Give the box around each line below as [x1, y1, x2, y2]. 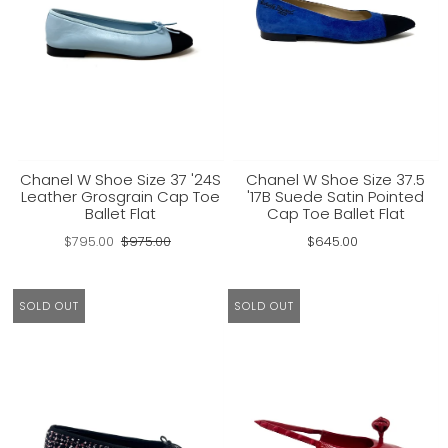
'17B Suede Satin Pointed [247, 186, 425, 207]
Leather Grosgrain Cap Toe [21, 186, 221, 207]
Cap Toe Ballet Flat [266, 203, 405, 224]
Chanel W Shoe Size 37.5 [246, 169, 426, 190]
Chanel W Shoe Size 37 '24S [20, 169, 222, 190]
